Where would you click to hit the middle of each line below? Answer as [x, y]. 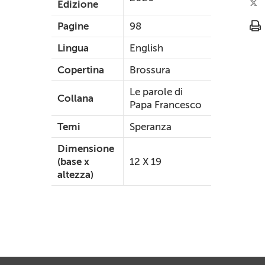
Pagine [73, 26]
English [146, 48]
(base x [73, 161]
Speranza [151, 126]
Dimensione [86, 148]
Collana [75, 98]
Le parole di [156, 91]
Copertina [81, 70]
